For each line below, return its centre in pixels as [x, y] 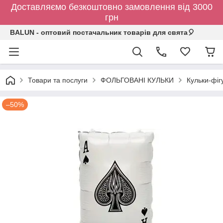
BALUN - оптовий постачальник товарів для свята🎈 [102, 32]
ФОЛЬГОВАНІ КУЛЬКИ [137, 80]
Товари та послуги [58, 80]
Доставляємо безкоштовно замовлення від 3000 [111, 7]
